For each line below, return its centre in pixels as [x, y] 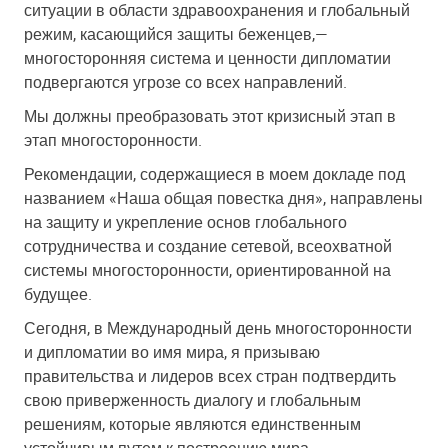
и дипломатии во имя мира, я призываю [172, 351]
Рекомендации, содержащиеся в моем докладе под [214, 173]
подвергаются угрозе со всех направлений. [185, 81]
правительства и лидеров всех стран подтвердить [210, 375]
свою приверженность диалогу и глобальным [192, 399]
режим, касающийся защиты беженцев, [169, 33]
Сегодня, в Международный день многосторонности [218, 327]
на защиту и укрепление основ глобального [185, 221]
